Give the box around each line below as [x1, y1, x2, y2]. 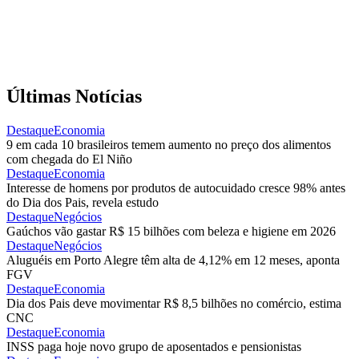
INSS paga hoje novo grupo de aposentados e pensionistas [6, 340, 301, 354]
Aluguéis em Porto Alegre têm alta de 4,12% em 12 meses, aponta [6, 253, 340, 268]
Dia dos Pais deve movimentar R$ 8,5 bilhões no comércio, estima [6, 296, 341, 311]
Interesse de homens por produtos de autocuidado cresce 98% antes [6, 181, 345, 196]
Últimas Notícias [6, 86, 142, 107]
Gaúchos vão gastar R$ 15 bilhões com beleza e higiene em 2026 [6, 224, 336, 239]
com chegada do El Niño [6, 152, 132, 167]
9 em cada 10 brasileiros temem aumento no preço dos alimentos [6, 138, 331, 152]
